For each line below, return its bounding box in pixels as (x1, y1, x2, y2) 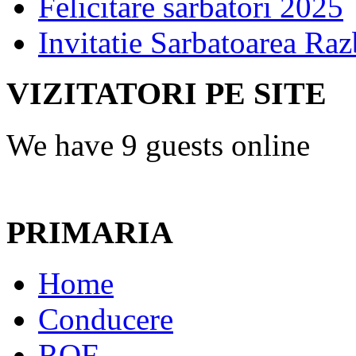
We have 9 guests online (6, 127, 310, 162)
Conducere (38, 302, 173, 337)
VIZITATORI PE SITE (6, 75, 327, 112)
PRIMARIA (6, 214, 173, 250)
